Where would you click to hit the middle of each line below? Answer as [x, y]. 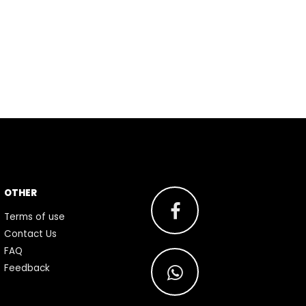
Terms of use [34, 217]
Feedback [27, 268]
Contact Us [30, 234]
